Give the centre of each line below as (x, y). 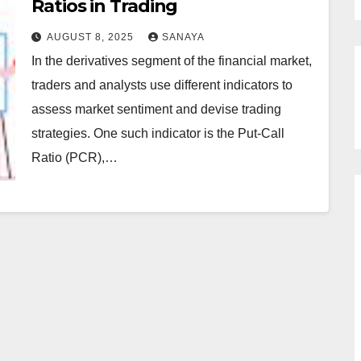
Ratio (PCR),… (75, 158)
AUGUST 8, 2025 (92, 37)
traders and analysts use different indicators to (162, 85)
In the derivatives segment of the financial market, (172, 61)
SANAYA (183, 37)
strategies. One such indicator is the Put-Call (158, 133)
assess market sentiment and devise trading (156, 109)
